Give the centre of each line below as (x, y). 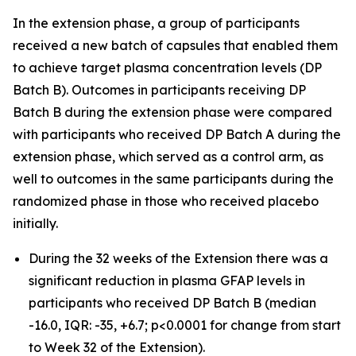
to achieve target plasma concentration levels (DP (167, 68)
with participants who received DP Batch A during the (177, 134)
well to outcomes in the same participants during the (173, 179)
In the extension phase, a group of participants (156, 23)
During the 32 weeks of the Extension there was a (178, 258)
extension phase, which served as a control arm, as (168, 157)
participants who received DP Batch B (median (172, 303)
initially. (35, 223)
